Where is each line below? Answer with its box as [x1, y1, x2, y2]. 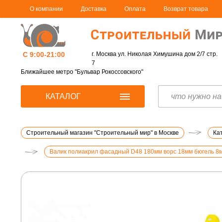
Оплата [124, 5, 146, 12]
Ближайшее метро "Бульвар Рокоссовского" [21, 68, 143, 75]
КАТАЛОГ [46, 92, 81, 101]
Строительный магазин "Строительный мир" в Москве [26, 129, 179, 136]
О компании [30, 5, 63, 12]
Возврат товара [164, 5, 208, 12]
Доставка [81, 5, 107, 12]
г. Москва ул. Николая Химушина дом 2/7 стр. [92, 51, 218, 57]
